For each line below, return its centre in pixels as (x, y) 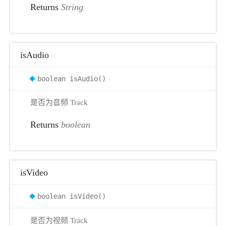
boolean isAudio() (72, 78)
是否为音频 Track (59, 102)
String (72, 7)
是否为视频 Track (59, 220)
